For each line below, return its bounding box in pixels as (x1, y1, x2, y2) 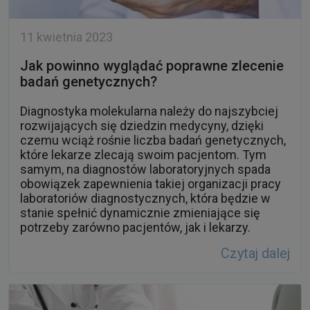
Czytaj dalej (221, 245, 290, 262)
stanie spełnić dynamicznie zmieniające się (20, 206, 260, 221)
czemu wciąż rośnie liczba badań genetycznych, (20, 133, 286, 148)
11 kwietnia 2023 (20, 30, 113, 45)
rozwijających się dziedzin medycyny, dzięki (20, 118, 264, 134)
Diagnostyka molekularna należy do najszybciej (20, 104, 278, 119)
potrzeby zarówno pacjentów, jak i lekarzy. (20, 220, 250, 235)
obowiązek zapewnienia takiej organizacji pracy (20, 176, 281, 192)
